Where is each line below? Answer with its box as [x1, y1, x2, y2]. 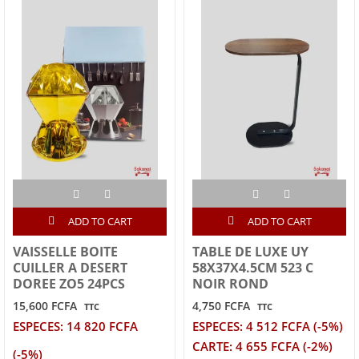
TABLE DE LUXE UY [192, 243, 309, 261]
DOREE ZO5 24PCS [13, 275, 125, 293]
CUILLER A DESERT [13, 259, 127, 277]
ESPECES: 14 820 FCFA [13, 318, 138, 336]
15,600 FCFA [13, 298, 77, 314]
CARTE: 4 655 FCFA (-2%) [192, 338, 333, 356]
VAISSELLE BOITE [13, 243, 118, 261]
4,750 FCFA [192, 298, 250, 314]
